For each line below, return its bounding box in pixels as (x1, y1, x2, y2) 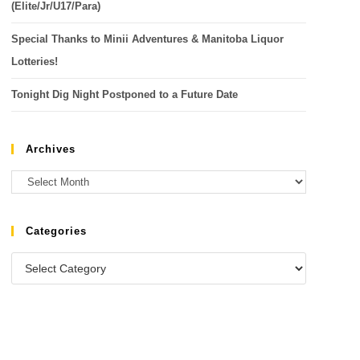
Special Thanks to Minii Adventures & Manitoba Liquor (10, 33, 284, 45)
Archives (25, 143, 76, 155)
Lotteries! (10, 55, 58, 67)
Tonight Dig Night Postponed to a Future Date (10, 88, 238, 100)
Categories (25, 225, 87, 238)
